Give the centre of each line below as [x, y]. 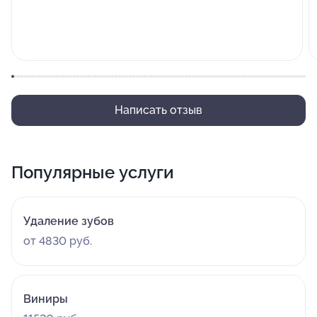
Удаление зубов [69, 221]
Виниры [46, 299]
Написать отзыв [158, 110]
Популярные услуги [93, 172]
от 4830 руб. [58, 241]
